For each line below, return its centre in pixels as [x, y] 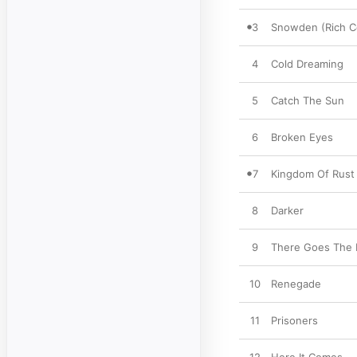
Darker [287, 210]
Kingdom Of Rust [313, 174]
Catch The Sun [308, 100]
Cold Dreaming [307, 64]
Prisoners [294, 320]
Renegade [296, 284]
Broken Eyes [302, 137]
